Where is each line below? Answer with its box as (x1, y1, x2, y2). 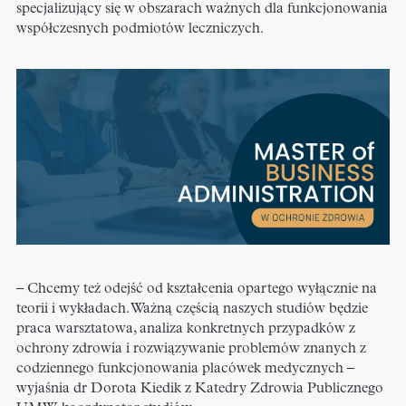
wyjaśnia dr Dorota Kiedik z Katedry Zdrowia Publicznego (16, 381, 383, 396)
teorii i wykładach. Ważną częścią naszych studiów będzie (16, 301, 368, 316)
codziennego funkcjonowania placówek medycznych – (16, 361, 354, 376)
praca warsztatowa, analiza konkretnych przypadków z (16, 321, 355, 336)
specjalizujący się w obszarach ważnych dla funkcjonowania (16, 2, 388, 17)
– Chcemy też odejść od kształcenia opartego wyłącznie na (16, 281, 377, 296)
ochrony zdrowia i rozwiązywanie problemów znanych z (16, 341, 366, 356)
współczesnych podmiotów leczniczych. (16, 22, 264, 37)
